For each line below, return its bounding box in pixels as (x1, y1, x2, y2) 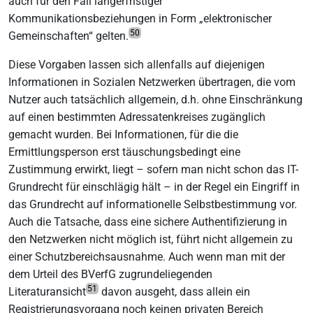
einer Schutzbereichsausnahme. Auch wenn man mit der (8, 249, 285, 263)
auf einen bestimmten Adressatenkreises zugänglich (8, 110, 265, 124)
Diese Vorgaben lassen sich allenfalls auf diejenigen (8, 57, 265, 71)
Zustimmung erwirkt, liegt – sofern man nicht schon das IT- (8, 162, 298, 176)
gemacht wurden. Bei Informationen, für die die (8, 127, 238, 141)
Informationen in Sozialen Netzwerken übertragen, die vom (8, 75, 296, 89)
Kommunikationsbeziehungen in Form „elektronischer (8, 11, 272, 25)
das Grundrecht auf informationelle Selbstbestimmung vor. (8, 197, 297, 211)
